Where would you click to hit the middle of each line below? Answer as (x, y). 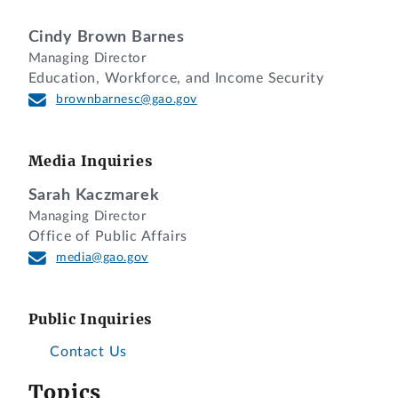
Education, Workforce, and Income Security (176, 79)
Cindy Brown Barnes (106, 37)
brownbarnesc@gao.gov (127, 100)
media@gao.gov (102, 257)
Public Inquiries (90, 318)
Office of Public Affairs (107, 236)
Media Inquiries (90, 161)
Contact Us (86, 352)
